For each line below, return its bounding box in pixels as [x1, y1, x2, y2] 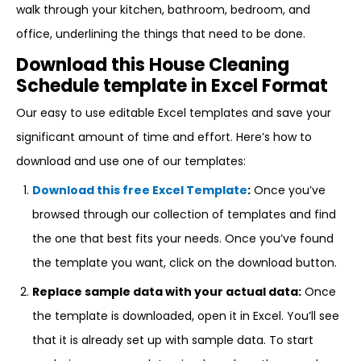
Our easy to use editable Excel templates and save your [16, 105, 331, 121]
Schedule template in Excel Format [16, 73, 328, 98]
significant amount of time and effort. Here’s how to [16, 129, 312, 145]
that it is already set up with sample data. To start [32, 332, 313, 348]
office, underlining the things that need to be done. [16, 26, 305, 42]
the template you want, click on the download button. [32, 255, 337, 271]
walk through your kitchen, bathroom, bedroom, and [16, 2, 310, 18]
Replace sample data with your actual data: [32, 284, 301, 300]
